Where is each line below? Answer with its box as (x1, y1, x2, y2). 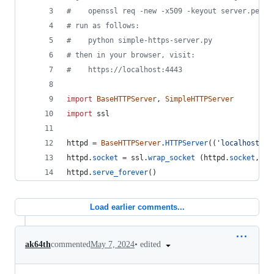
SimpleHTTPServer (165, 95, 234, 103)
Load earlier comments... (89, 202, 185, 212)
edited (140, 240, 163, 249)
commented (51, 240, 91, 250)
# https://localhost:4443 (67, 65, 182, 74)
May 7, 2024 (91, 240, 135, 250)
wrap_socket (148, 154, 195, 162)
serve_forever (92, 168, 148, 177)
